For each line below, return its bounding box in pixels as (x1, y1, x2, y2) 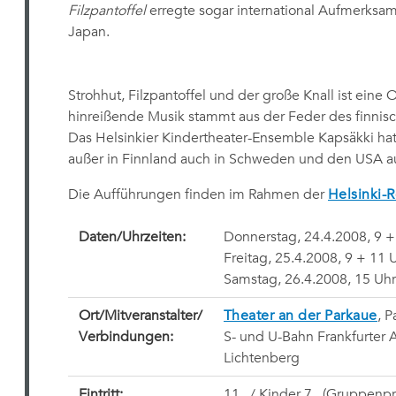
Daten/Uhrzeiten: (78, 228, 186, 246)
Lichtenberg (223, 349, 300, 367)
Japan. (67, 23, 110, 41)
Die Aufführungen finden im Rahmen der (67, 186, 328, 203)
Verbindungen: (78, 328, 173, 346)
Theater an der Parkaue (223, 307, 377, 324)
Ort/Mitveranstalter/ (78, 307, 202, 324)
